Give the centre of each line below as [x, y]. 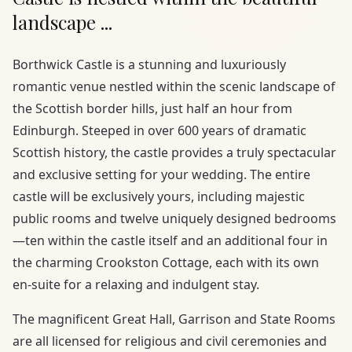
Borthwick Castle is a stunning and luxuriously [149, 64]
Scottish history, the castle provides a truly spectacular [174, 152]
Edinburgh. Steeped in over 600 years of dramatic [159, 130]
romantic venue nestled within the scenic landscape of [174, 86]
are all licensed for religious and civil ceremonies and [170, 341]
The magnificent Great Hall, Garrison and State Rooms [174, 319]
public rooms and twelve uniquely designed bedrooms [174, 218]
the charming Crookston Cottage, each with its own [166, 262]
